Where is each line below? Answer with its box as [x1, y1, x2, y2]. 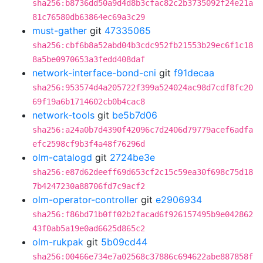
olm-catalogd [32, 151, 92, 163]
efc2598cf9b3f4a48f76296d [32, 139, 145, 149]
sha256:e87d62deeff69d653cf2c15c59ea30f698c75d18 [32, 167, 253, 177]
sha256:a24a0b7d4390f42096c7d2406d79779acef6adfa [32, 125, 253, 134]
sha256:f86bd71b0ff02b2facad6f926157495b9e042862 [32, 210, 253, 219]
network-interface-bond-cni [32, 67, 156, 79]
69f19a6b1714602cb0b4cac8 [32, 97, 145, 106]
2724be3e [110, 151, 155, 163]
